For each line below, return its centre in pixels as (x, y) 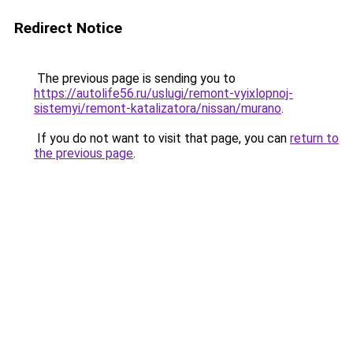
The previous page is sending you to (135, 78)
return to (314, 138)
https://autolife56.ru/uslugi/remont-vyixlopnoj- (163, 93)
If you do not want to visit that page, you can (162, 138)
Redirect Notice (68, 28)
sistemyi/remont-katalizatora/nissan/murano (158, 108)
